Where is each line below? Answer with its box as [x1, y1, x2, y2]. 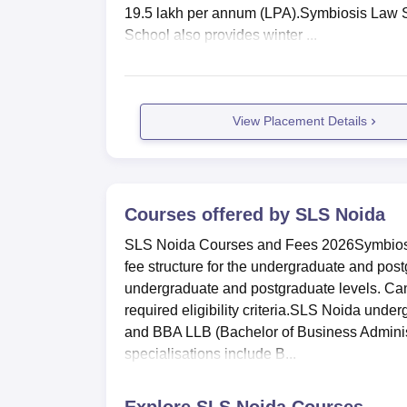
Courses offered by [124, 203, 295, 224]
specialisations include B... [124, 345, 296, 362]
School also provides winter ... [124, 26, 317, 43]
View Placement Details [233, 114, 368, 129]
